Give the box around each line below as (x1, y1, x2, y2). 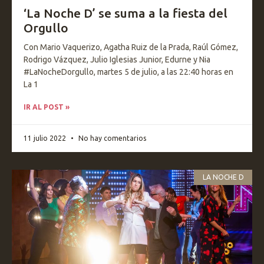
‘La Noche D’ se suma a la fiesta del (24, 6, 227, 20)
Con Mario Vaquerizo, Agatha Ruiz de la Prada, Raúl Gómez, (24, 42, 238, 52)
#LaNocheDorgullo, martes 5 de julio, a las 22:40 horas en (24, 67, 233, 77)
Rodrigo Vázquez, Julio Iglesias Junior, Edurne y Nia (24, 55, 210, 64)
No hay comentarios (77, 134, 146, 142)
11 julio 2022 (24, 134, 68, 142)
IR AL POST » (24, 103, 70, 111)
